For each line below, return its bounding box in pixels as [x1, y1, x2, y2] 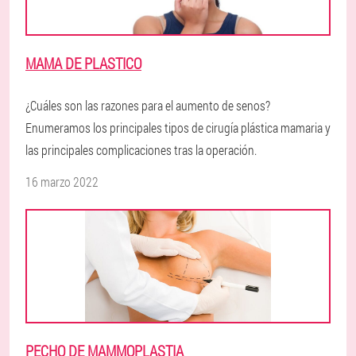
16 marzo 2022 [25, 173, 99, 190]
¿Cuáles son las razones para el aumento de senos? [25, 97, 270, 114]
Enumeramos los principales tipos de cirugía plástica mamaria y [25, 119, 331, 136]
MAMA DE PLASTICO [25, 53, 141, 73]
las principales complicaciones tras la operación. [25, 141, 257, 158]
